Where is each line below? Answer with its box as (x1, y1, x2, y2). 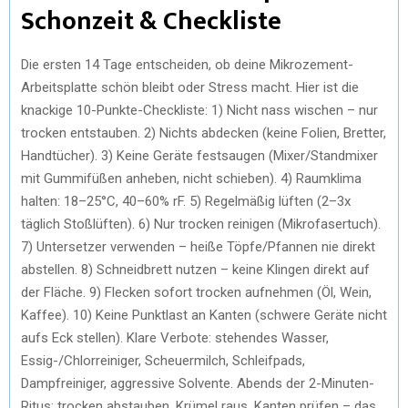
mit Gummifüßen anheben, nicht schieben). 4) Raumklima (21, 169, 362, 187)
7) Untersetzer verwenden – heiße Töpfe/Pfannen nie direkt (21, 238, 375, 255)
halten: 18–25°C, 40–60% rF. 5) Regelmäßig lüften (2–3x (21, 192, 351, 209)
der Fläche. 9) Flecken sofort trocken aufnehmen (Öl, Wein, (21, 283, 372, 301)
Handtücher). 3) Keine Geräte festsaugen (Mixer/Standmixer (21, 147, 378, 164)
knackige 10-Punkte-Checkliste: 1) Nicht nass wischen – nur (21, 101, 378, 118)
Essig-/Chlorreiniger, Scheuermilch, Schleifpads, (21, 352, 305, 369)
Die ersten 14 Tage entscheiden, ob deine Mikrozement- (21, 56, 353, 73)
